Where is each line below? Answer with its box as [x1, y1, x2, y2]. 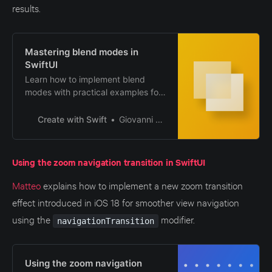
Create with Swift [37, 114, 107, 124]
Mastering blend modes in [25, 46, 138, 58]
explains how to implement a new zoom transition [41, 178, 243, 191]
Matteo [12, 178, 41, 191]
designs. [25, 112, 58, 123]
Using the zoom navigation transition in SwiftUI [12, 155, 206, 168]
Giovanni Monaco [118, 114, 155, 124]
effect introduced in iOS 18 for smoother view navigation [12, 195, 239, 208]
